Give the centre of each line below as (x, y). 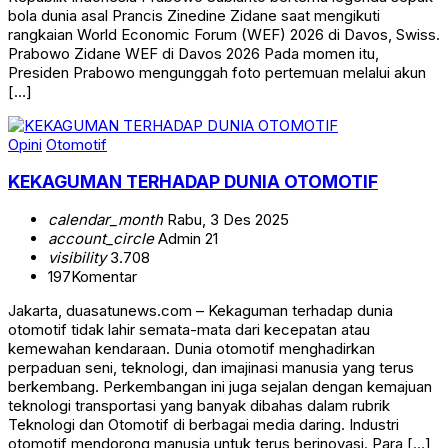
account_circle (101, 238)
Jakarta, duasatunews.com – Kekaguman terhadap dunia (200, 310)
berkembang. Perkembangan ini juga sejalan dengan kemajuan (220, 386)
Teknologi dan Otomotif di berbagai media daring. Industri (203, 424)
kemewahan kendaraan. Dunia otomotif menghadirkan (191, 348)
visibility (77, 257)
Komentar (104, 276)
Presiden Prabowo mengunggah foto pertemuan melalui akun (217, 72)
